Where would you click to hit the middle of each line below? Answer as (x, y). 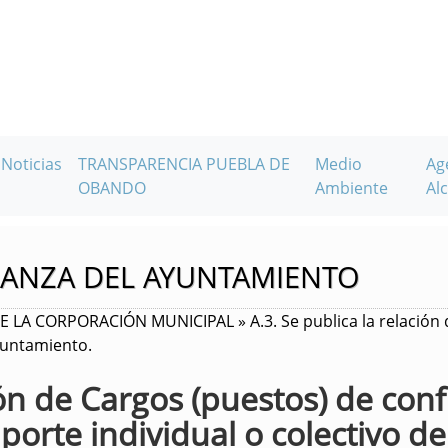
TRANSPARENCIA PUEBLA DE (184, 164)
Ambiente (352, 188)
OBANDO (112, 188)
